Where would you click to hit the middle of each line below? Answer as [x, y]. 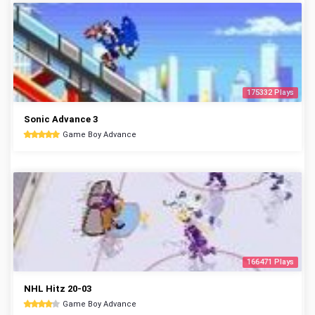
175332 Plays [270, 92]
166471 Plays [270, 262]
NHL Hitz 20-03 [58, 289]
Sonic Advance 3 [61, 119]
